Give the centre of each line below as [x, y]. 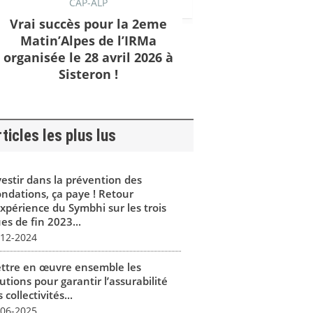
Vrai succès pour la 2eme [88, 23]
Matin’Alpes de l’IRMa [88, 40]
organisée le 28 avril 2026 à [88, 57]
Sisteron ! [88, 74]
